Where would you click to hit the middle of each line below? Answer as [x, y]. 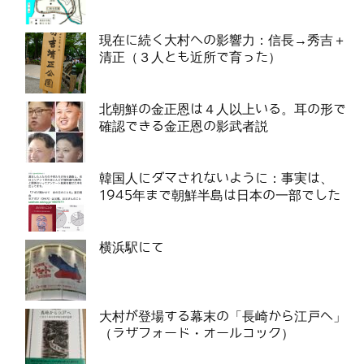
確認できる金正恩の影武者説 [184, 126]
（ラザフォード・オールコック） [197, 333]
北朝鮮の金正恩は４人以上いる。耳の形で [223, 109]
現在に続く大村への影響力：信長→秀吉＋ [223, 40]
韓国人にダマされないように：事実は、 [216, 178]
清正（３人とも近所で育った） [190, 57]
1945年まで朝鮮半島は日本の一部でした [220, 195]
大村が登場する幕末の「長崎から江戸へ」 [223, 316]
